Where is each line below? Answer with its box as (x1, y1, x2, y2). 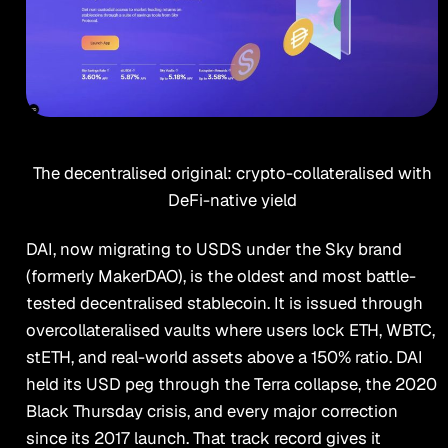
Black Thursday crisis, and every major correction (25, 399, 398, 422)
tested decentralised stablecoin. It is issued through (25, 291, 423, 314)
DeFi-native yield (167, 189, 297, 212)
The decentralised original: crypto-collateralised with (32, 162, 432, 185)
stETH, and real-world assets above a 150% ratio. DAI (25, 345, 423, 368)
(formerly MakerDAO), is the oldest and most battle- (25, 264, 416, 287)
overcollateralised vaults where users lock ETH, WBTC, (25, 318, 435, 341)
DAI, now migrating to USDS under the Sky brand (25, 237, 402, 260)
